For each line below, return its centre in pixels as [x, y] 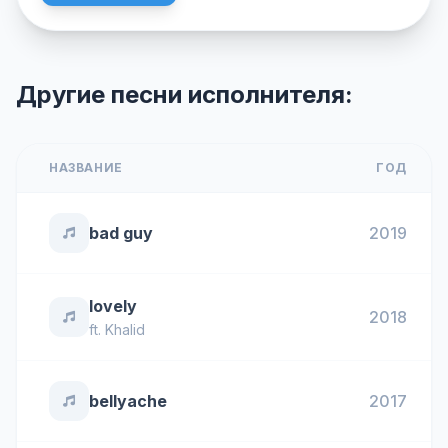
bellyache [128, 401]
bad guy [121, 233]
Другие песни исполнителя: [184, 94]
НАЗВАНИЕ [86, 167]
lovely [113, 306]
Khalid [125, 329]
